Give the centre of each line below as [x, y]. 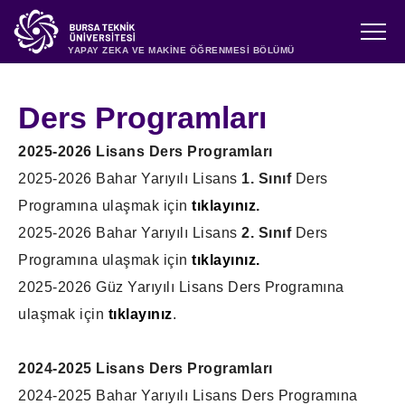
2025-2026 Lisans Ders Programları [146, 151]
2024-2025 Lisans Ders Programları [146, 368]
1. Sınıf [266, 179]
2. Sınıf [266, 233]
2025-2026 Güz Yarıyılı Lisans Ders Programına [181, 287]
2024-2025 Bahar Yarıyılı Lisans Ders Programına [188, 396]
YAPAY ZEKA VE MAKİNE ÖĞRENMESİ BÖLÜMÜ [181, 50]
